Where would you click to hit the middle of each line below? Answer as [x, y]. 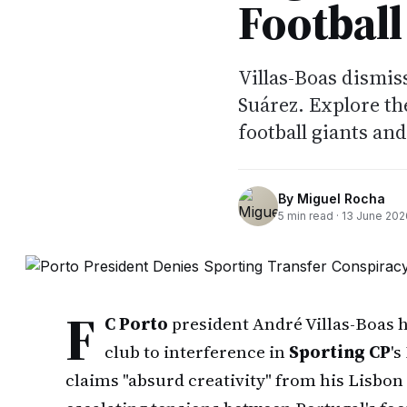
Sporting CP [340, 352]
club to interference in [197, 352]
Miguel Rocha [341, 198]
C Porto [136, 323]
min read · [313, 215]
